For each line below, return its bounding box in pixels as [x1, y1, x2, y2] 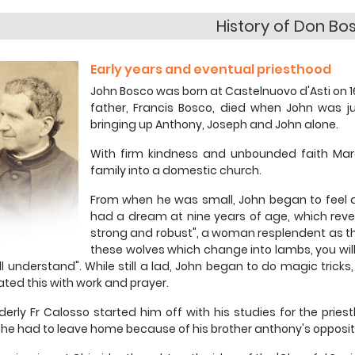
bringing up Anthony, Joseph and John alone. [90, 116, 338, 133]
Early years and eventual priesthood [90, 60, 331, 79]
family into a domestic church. [90, 162, 261, 179]
